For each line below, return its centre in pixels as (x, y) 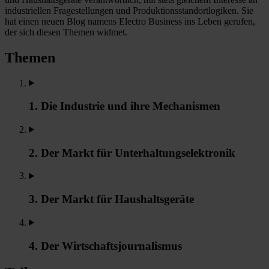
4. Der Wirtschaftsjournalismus (105, 246)
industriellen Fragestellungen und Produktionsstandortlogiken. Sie (129, 10)
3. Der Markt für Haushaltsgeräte (111, 199)
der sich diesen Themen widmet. (66, 32)
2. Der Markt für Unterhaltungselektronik (132, 153)
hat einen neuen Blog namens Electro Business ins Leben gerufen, (130, 21)
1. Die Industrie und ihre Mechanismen (125, 106)
